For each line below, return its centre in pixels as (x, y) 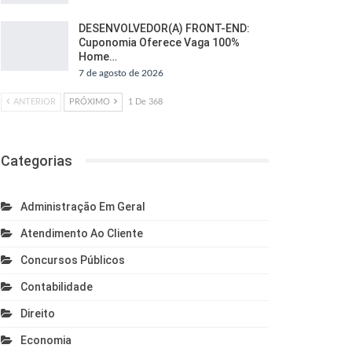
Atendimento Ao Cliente (81, 233)
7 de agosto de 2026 (121, 73)
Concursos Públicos (72, 260)
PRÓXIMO (90, 101)
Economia (46, 340)
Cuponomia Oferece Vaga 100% (159, 42)
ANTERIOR (33, 101)
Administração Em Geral (82, 206)
